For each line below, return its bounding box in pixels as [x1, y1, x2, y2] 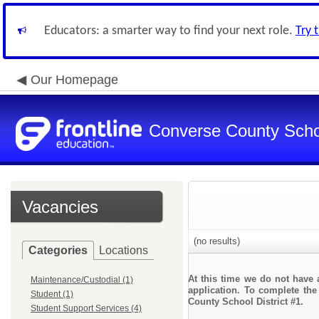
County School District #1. [188, 296, 303, 307]
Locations [99, 244, 148, 256]
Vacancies [22, 197, 98, 216]
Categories [28, 244, 88, 256]
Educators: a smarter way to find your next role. [44, 24, 296, 38]
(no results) [191, 236, 240, 246]
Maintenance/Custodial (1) [31, 275, 133, 285]
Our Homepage [31, 73, 118, 87]
